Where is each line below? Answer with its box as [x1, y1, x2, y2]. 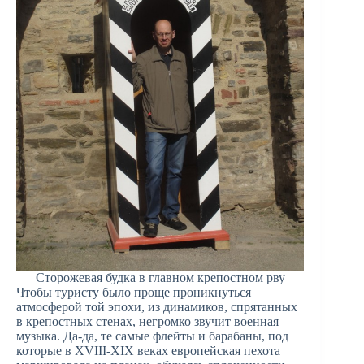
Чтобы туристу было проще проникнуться [16, 284, 251, 299]
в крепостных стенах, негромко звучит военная [16, 314, 279, 328]
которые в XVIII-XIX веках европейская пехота [16, 343, 280, 357]
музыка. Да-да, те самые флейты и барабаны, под [16, 328, 288, 343]
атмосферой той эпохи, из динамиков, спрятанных [16, 299, 297, 314]
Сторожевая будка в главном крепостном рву [35, 270, 285, 284]
